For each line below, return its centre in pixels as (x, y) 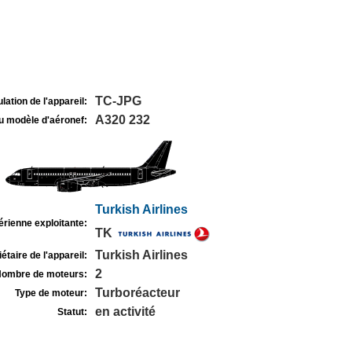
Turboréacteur (137, 293)
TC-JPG (118, 101)
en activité (125, 312)
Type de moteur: (51, 293)
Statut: (72, 312)
